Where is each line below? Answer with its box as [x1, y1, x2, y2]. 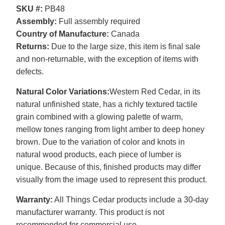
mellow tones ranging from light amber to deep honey [16, 125, 204, 134]
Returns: [16, 42, 49, 51]
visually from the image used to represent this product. [16, 175, 207, 184]
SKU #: [16, 5, 43, 14]
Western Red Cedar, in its [109, 87, 200, 96]
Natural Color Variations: [16, 87, 109, 96]
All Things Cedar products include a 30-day [52, 195, 208, 204]
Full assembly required [56, 17, 140, 26]
